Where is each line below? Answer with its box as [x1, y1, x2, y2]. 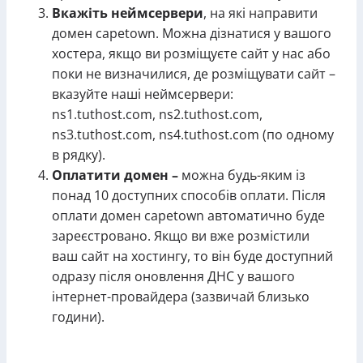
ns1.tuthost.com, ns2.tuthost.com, [52, 105, 263, 123]
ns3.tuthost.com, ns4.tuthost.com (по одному [52, 126, 334, 143]
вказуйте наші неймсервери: [52, 85, 233, 103]
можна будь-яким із [178, 166, 305, 184]
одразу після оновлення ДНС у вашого [52, 267, 295, 285]
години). [52, 308, 105, 326]
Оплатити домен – [52, 166, 178, 184]
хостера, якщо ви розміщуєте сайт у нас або [52, 45, 331, 62]
